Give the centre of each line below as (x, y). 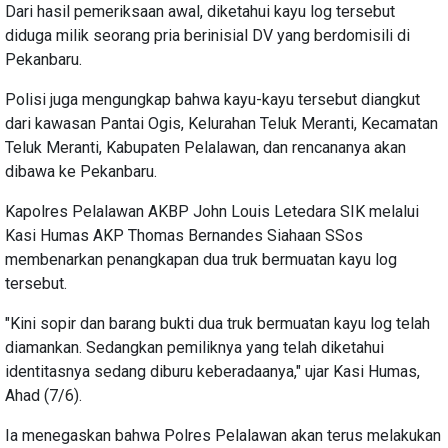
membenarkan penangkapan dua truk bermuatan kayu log (201, 259)
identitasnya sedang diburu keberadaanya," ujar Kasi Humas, (212, 371)
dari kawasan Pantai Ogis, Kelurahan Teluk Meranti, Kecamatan (221, 123)
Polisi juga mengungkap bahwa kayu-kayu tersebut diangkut (212, 99)
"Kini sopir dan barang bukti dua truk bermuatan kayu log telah (217, 323)
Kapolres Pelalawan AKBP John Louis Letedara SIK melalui (212, 211)
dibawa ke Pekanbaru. (81, 171)
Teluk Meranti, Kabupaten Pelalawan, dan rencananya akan (205, 147)
